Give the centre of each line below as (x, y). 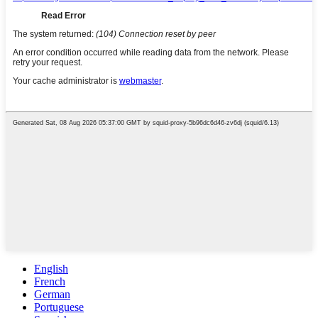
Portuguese (59, 307)
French (50, 281)
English (51, 268)
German (52, 294)
